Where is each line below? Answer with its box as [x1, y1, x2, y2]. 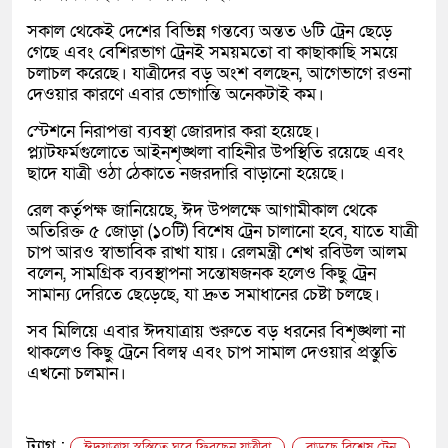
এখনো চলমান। [27, 361, 126, 385]
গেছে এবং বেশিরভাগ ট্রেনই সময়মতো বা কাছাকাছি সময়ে [27, 40, 398, 64]
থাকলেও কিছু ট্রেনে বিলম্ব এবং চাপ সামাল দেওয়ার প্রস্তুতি [27, 340, 397, 364]
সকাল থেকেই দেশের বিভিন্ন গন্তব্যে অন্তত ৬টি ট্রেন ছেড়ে [27, 19, 392, 43]
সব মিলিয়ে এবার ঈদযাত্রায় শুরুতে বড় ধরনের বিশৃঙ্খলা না [27, 319, 405, 343]
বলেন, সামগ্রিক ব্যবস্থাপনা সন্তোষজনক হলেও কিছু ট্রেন [27, 261, 376, 285]
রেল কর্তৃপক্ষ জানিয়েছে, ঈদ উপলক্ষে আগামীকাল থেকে [27, 198, 377, 222]
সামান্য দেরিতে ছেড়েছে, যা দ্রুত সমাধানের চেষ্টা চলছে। [27, 282, 380, 306]
